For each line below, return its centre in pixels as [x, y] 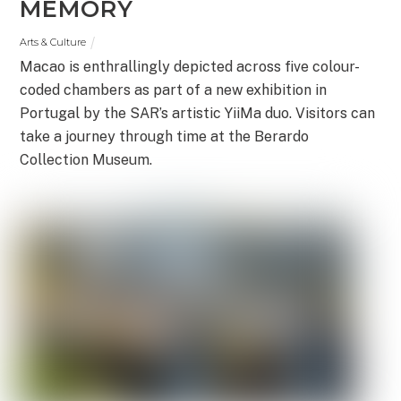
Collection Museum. [86, 159]
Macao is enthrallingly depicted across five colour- [190, 66]
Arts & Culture [53, 43]
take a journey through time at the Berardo [165, 136]
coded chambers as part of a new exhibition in [174, 90]
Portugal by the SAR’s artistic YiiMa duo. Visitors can [198, 113]
